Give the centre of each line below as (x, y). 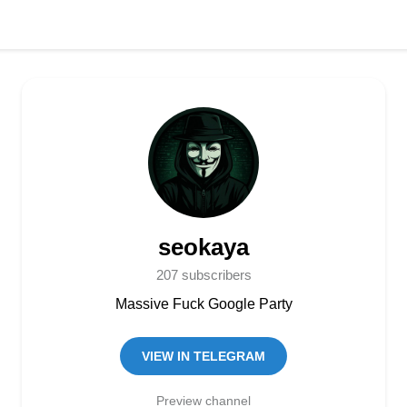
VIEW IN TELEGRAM (203, 356)
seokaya (203, 247)
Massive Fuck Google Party (203, 304)
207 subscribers (203, 275)
